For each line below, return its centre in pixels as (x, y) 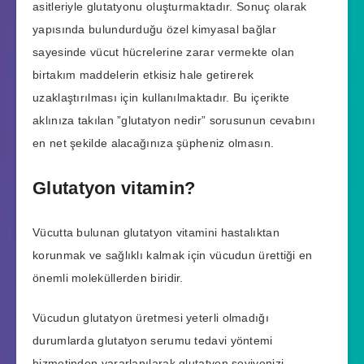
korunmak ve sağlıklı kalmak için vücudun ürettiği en (173, 256)
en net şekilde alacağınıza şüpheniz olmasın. (154, 143)
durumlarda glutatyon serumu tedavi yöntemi (153, 341)
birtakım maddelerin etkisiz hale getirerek (143, 74)
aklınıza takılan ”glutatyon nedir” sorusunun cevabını (174, 120)
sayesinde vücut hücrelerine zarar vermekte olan (164, 52)
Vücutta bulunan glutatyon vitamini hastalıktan (156, 233)
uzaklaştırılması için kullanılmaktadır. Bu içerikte (161, 97)
